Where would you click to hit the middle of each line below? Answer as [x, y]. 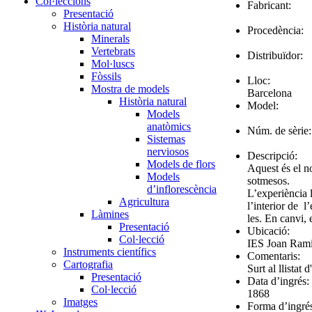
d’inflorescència [182, 189]
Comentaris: [274, 256]
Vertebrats [113, 51]
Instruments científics [110, 252]
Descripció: [272, 155]
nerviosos [168, 151]
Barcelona [270, 93]
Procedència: [275, 30]
